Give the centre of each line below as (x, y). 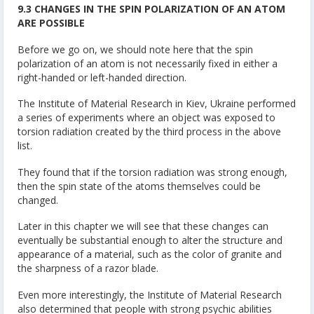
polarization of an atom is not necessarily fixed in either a (148, 63)
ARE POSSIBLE (51, 23)
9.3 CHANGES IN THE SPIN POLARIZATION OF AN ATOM (151, 9)
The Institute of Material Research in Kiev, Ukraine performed (157, 104)
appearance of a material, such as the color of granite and (150, 254)
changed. (38, 200)
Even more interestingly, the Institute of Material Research (150, 294)
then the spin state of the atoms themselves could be (139, 186)
